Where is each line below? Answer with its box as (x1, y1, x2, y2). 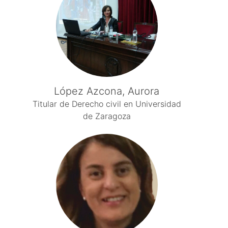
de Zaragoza (82, 111, 131, 121)
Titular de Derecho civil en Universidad (32, 99, 181, 109)
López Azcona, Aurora (54, 85, 160, 97)
